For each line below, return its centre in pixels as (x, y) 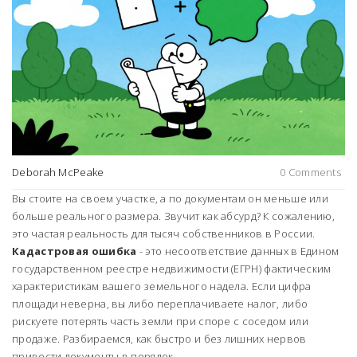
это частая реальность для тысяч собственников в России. (164, 234)
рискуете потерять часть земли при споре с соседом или (160, 322)
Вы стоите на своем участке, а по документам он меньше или (171, 199)
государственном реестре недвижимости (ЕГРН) (137, 269)
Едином (320, 251)
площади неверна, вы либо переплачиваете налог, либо (160, 304)
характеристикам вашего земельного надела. (131, 286)
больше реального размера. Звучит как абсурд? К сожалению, (174, 216)
